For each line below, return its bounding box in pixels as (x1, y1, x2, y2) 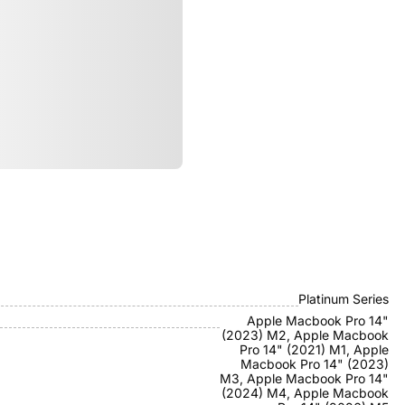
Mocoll (350, 269, 389, 285)
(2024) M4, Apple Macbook (221, 385, 389, 400)
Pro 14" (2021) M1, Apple (240, 342, 389, 357)
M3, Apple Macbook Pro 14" (220, 371, 389, 386)
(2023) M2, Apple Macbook (221, 327, 389, 343)
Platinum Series (298, 291, 389, 306)
